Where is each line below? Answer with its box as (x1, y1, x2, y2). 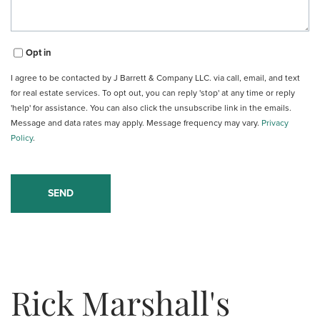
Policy (11, 133, 33, 144)
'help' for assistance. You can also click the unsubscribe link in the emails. (11, 103, 291, 114)
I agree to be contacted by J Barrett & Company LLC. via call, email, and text (11, 73, 300, 84)
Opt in (26, 46, 51, 59)
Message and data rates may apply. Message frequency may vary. (11, 118, 261, 129)
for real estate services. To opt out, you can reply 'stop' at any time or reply (11, 88, 295, 99)
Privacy (261, 118, 289, 129)
